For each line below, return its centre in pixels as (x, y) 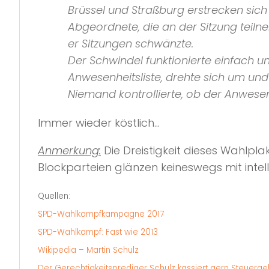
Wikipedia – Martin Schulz (88, 250)
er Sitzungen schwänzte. (131, 43)
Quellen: (54, 196)
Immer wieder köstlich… (99, 122)
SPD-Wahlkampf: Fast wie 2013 (98, 232)
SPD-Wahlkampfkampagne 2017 (101, 214)
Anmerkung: (69, 150)
